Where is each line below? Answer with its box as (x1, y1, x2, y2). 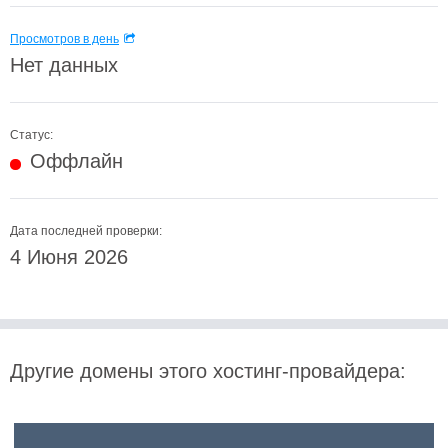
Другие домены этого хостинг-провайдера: (10, 360, 406, 382)
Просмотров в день (10, 32, 119, 46)
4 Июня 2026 (10, 246, 128, 268)
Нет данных (10, 54, 118, 76)
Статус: (10, 128, 53, 142)
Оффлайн (30, 150, 123, 172)
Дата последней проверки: (10, 224, 162, 238)
